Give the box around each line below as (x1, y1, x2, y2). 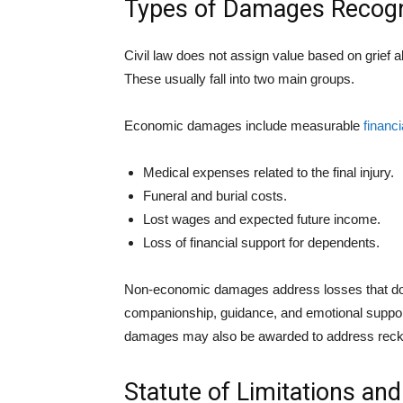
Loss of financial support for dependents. (143, 235, 380, 250)
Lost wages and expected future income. (143, 211, 381, 227)
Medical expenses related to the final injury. (143, 165, 394, 180)
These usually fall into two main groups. (124, 71, 354, 86)
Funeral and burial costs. (143, 188, 287, 203)
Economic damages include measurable (124, 118, 363, 133)
